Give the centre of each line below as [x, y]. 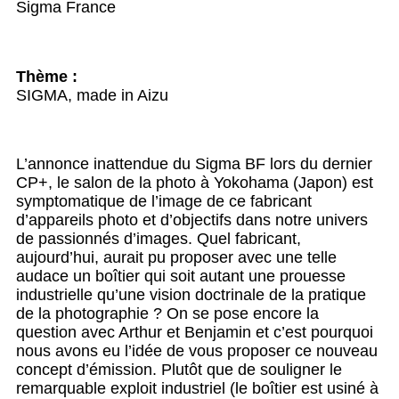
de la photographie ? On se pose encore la [167, 314]
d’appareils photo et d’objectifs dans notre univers [192, 220]
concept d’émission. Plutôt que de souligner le [179, 370]
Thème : [49, 77]
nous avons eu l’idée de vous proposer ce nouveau [197, 351]
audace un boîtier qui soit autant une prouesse [181, 277]
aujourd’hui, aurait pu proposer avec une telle [176, 258]
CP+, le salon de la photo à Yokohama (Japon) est [195, 183]
